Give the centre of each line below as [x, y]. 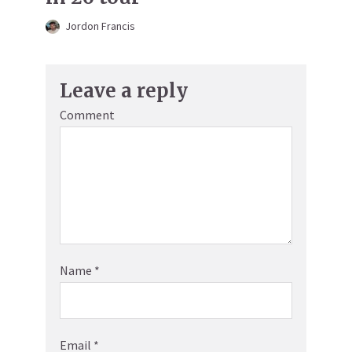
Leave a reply [124, 91]
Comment [87, 115]
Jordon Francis [100, 26]
